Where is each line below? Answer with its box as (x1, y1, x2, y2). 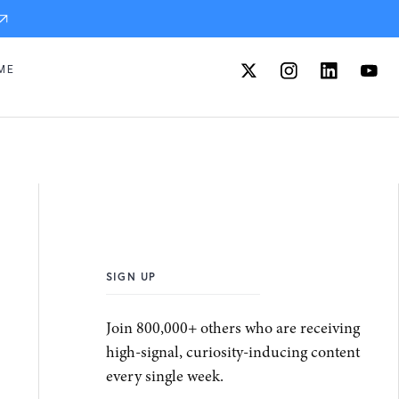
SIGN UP (106, 269, 157, 283)
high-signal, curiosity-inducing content (106, 340, 361, 362)
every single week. (106, 364, 224, 387)
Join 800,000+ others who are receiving (106, 316, 361, 338)
